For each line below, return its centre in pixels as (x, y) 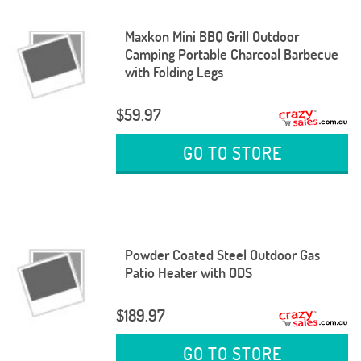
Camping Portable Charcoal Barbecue (231, 55)
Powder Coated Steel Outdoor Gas (222, 255)
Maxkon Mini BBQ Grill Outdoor (212, 37)
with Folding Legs (174, 73)
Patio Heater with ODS (188, 273)
